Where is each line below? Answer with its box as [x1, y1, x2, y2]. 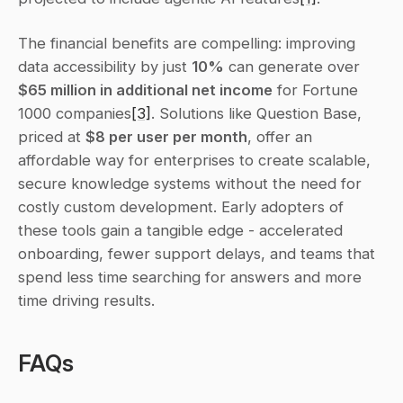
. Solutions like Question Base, [151, 103, 362, 122]
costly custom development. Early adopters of [18, 197, 344, 216]
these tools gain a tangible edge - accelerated [18, 220, 343, 239]
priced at [18, 127, 85, 146]
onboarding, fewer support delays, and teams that [18, 244, 375, 263]
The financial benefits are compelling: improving [18, 33, 355, 52]
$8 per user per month [85, 127, 247, 146]
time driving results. [18, 291, 155, 309]
